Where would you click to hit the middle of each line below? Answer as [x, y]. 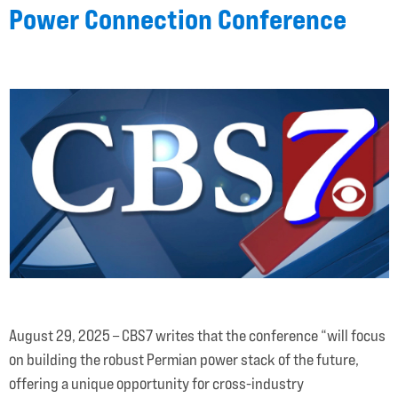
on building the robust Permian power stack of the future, [184, 359]
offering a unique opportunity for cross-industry [156, 383]
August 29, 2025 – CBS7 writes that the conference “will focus [197, 335]
